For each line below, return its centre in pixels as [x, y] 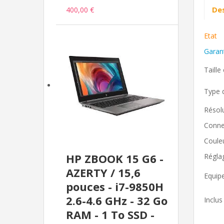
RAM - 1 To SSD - [110, 215]
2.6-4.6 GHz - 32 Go [117, 201]
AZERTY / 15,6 [103, 173]
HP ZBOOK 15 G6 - [115, 159]
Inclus [213, 200]
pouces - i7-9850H [115, 187]
